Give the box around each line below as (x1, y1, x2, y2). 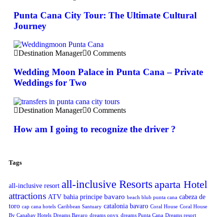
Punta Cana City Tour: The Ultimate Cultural (14, 10, 197, 20)
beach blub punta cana (127, 194, 177, 200)
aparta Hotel (155, 178, 207, 190)
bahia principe (63, 193, 102, 201)
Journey (14, 20, 46, 31)
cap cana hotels (22, 203, 56, 209)
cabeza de (179, 193, 205, 201)
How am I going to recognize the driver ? (14, 124, 176, 134)
